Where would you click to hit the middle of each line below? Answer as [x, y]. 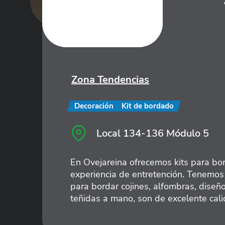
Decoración [94, 106]
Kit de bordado [148, 106]
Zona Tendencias [110, 80]
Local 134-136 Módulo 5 [153, 133]
